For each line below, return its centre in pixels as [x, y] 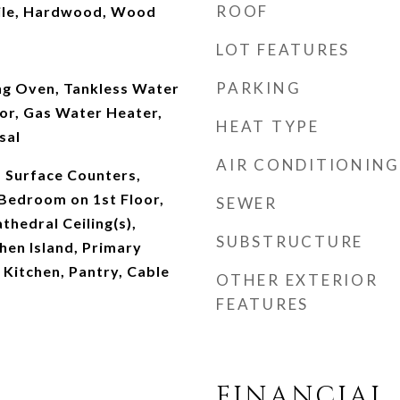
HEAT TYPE [268, 126]
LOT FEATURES [283, 50]
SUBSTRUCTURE [290, 242]
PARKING [259, 88]
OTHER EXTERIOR [297, 280]
